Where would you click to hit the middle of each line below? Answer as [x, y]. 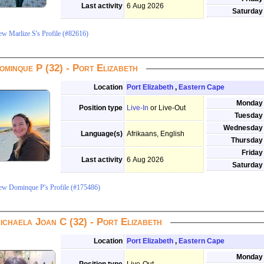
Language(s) [102, 134]
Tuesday [249, 115]
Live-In [138, 108]
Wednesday [243, 128]
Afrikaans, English [156, 134]
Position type [101, 108]
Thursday [247, 140]
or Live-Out [168, 108]
